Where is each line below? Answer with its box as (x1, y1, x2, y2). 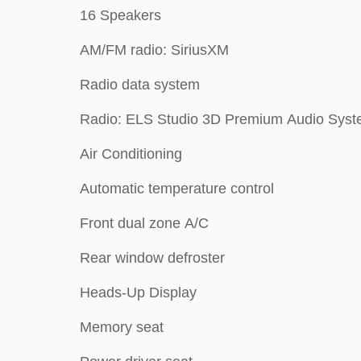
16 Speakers (80, 6, 161, 23)
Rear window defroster (80, 249, 225, 266)
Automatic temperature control (80, 180, 274, 197)
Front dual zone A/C (80, 214, 209, 231)
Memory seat (80, 318, 164, 335)
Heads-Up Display (80, 284, 197, 301)
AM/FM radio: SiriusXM (80, 41, 229, 58)
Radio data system (80, 76, 200, 93)
